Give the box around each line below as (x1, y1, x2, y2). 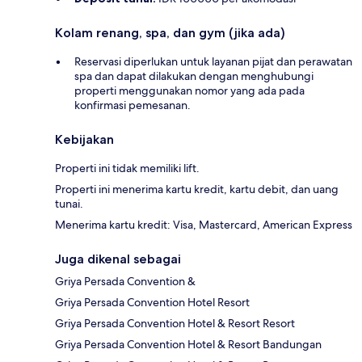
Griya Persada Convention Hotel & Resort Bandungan (55, 337, 322, 352)
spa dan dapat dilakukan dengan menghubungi (74, 69, 314, 84)
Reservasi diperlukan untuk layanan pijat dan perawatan (74, 54, 352, 69)
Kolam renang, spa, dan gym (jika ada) (55, 25, 285, 41)
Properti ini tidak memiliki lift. (55, 161, 200, 176)
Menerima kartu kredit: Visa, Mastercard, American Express (55, 217, 352, 233)
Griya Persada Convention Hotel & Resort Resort (55, 316, 295, 331)
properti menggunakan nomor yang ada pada (74, 83, 305, 99)
